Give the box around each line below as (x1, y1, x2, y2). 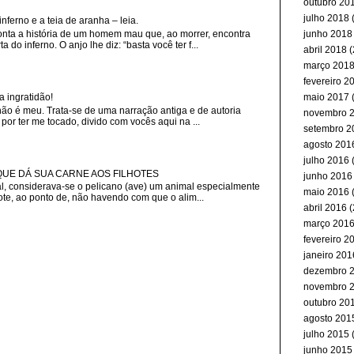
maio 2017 (303, 92, 349, 103)
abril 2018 (303, 44, 347, 55)
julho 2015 (303, 329, 349, 340)
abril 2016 (303, 202, 347, 213)
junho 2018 (303, 28, 352, 40)
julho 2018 (303, 13, 349, 24)
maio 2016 (303, 186, 349, 198)
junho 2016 (303, 171, 352, 182)
